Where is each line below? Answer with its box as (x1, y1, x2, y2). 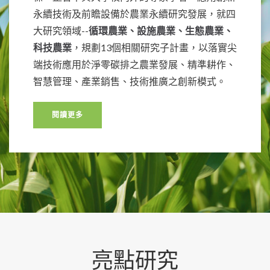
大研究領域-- (33, 25, 89, 37)
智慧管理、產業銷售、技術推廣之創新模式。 (33, 75, 226, 87)
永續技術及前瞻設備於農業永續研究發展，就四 (33, 8, 236, 20)
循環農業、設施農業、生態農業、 (89, 25, 233, 37)
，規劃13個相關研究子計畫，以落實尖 (72, 42, 237, 54)
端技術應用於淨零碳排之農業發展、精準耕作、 (33, 58, 236, 71)
